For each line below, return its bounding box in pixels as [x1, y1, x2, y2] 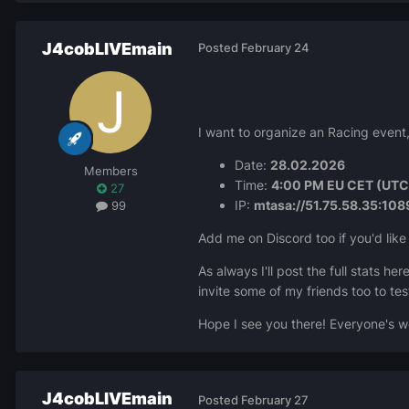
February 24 [241, 40, 309, 56]
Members [83, 163, 138, 179]
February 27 [241, 392, 309, 407]
